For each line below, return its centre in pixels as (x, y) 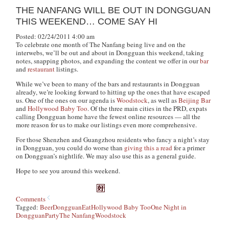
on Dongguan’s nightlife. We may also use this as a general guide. (141, 156)
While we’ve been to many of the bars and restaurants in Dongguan (108, 84)
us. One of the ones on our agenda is (71, 100)
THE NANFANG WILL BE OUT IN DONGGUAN (113, 10)
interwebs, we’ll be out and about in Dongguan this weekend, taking (110, 53)
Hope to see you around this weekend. (68, 171)
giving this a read (148, 148)
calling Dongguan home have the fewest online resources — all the (108, 117)
